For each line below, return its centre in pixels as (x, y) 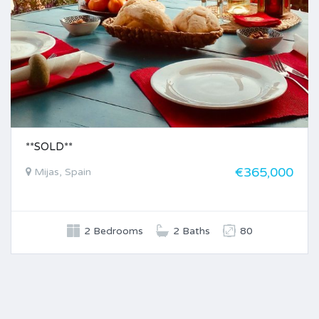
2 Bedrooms (113, 231)
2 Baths (191, 231)
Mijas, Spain (61, 172)
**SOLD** (49, 147)
